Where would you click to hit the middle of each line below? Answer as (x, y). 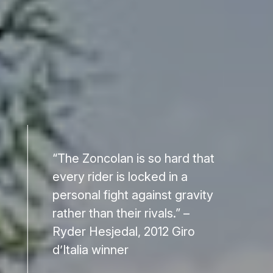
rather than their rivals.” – (121, 213)
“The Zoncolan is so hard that (133, 158)
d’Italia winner (90, 250)
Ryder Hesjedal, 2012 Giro (123, 231)
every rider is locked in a (120, 176)
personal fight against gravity (133, 195)
